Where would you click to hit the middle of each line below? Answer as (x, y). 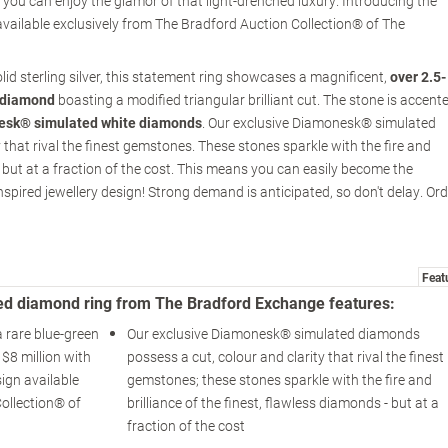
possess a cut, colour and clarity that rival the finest (285, 357)
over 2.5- (418, 77)
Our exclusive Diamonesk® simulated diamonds (273, 334)
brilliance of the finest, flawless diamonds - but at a (282, 403)
